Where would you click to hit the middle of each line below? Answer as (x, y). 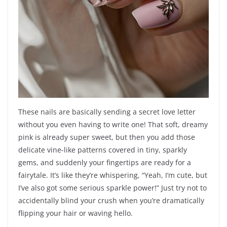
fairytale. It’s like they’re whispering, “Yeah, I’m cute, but (113, 175)
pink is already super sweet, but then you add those (107, 137)
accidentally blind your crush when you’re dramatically (111, 201)
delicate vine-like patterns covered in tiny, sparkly (103, 150)
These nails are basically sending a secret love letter (107, 112)
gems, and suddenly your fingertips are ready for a (105, 163)
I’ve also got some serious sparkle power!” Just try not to (112, 188)
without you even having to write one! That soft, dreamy (113, 125)
